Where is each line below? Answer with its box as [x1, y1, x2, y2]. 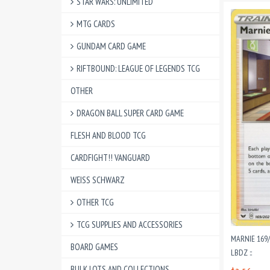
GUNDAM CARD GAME [77, 40, 146, 52]
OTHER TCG [77, 196, 114, 208]
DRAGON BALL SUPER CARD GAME [77, 107, 184, 119]
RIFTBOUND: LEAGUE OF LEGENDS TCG [77, 63, 200, 74]
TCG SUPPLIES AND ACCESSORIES [77, 219, 183, 230]
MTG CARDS [77, 18, 115, 30]
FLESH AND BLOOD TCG [71, 130, 146, 141]
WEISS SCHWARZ [71, 174, 125, 186]
